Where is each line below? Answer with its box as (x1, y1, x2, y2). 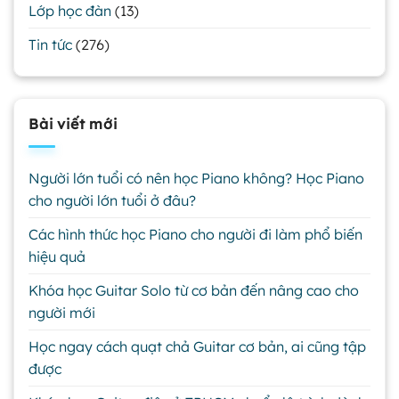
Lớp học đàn (28, 2, 111, 20)
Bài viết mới (28, 115, 118, 134)
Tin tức (28, 36, 72, 54)
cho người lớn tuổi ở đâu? (28, 191, 196, 209)
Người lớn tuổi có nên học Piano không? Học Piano (28, 168, 364, 187)
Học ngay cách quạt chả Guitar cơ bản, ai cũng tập (28, 337, 366, 355)
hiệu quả (28, 247, 85, 265)
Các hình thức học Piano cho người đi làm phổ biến (28, 224, 362, 243)
